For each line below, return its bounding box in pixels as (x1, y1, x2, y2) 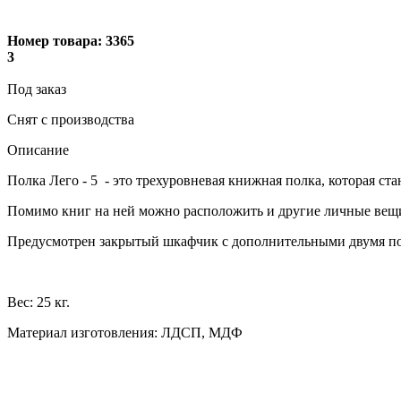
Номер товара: (7, 32, 102, 48)
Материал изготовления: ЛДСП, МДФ (7, 324, 243, 340)
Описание (7, 141, 69, 158)
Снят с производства (7, 111, 134, 127)
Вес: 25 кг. (7, 294, 70, 310)
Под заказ (7, 81, 66, 97)
